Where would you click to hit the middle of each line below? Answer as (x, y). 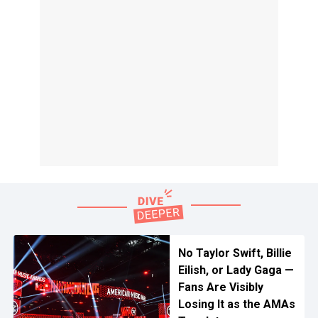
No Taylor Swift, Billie (235, 253)
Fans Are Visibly (220, 287)
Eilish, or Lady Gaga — (236, 270)
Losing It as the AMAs (236, 304)
